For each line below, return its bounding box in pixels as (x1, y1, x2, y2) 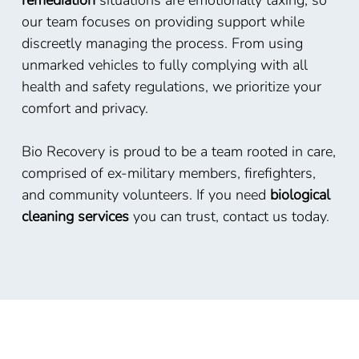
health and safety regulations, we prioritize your (21, 77, 321, 97)
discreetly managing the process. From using (21, 34, 303, 54)
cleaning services (21, 207, 129, 227)
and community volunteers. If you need (21, 185, 270, 205)
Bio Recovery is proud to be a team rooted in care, (21, 142, 336, 162)
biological (269, 185, 330, 205)
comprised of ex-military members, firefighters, (21, 163, 316, 184)
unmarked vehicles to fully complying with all (21, 55, 308, 75)
